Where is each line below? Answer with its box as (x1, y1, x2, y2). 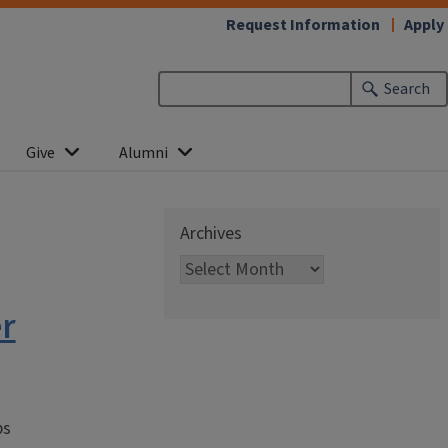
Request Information (226, 14, 380, 36)
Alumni (119, 142, 168, 164)
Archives (180, 221, 242, 246)
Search (384, 78, 431, 100)
